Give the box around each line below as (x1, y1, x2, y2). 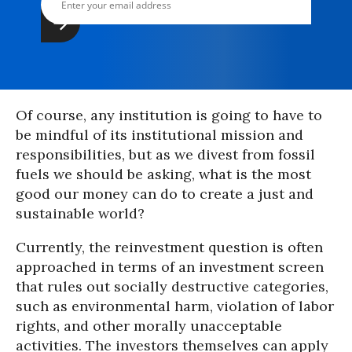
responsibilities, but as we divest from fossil (16, 145, 315, 164)
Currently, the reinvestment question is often (16, 238, 323, 257)
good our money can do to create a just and (16, 185, 313, 203)
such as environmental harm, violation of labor (16, 297, 334, 316)
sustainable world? (16, 204, 145, 223)
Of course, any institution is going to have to (16, 106, 322, 125)
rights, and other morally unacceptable (16, 317, 282, 335)
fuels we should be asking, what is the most (16, 165, 311, 184)
